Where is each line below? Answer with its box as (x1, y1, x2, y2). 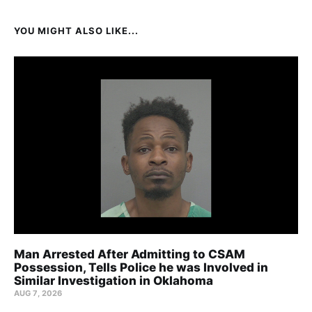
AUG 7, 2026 (14, 288, 63, 299)
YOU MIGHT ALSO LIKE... (14, 25, 139, 37)
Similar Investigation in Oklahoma (14, 274, 213, 288)
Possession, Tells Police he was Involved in (14, 260, 268, 275)
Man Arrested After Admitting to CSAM (14, 247, 245, 262)
